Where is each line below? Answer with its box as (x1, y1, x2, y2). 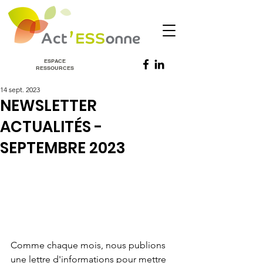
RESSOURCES (35, 65, 74, 71)
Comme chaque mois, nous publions (11, 239, 168, 251)
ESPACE (43, 58, 66, 64)
